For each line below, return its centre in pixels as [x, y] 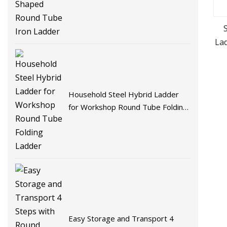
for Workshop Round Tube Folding [128, 107]
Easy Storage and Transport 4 [121, 219]
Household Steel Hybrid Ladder [124, 94]
